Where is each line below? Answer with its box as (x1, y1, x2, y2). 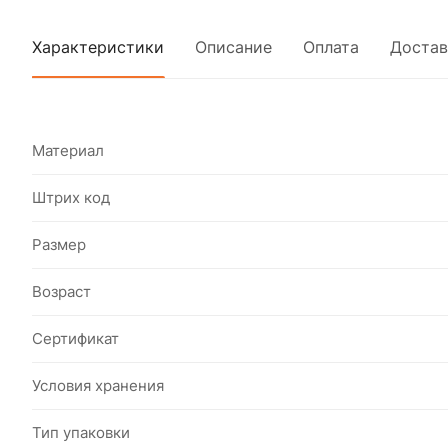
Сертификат (32, 329, 119, 348)
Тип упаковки (32, 423, 130, 442)
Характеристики (32, 37, 164, 57)
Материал (32, 141, 104, 160)
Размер (32, 235, 86, 254)
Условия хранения (32, 376, 164, 395)
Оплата (303, 37, 359, 57)
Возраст (32, 282, 91, 301)
